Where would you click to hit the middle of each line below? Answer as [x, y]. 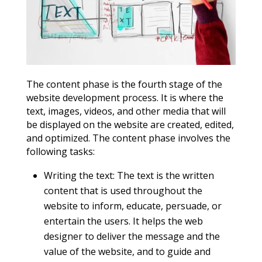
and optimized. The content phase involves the [128, 138]
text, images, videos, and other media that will [126, 111]
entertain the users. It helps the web [123, 221]
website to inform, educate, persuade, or [132, 206]
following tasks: [60, 152]
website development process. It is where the [125, 98]
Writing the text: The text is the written [129, 176]
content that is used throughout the [123, 191]
